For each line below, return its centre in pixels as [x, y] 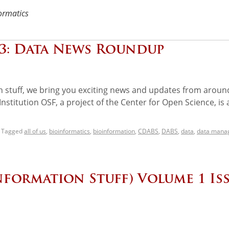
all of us [35, 131]
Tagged [12, 131]
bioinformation [114, 131]
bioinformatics [70, 131]
